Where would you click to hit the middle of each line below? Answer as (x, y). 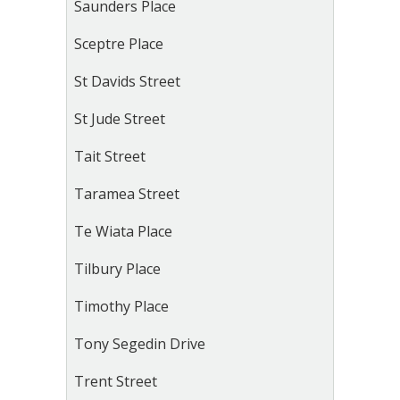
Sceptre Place (119, 44)
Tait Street (110, 156)
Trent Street (116, 381)
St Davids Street (127, 81)
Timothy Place (121, 306)
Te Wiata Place (123, 231)
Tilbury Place (117, 269)
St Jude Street (120, 119)
